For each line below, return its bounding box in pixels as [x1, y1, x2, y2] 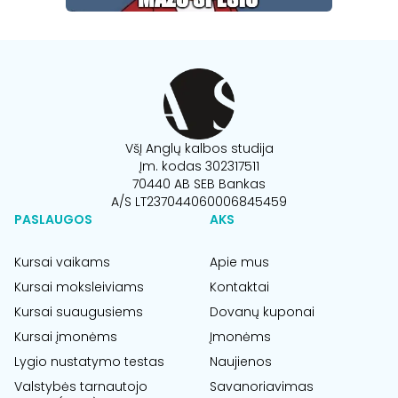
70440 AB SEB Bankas [132, 175, 266, 194]
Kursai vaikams [14, 253, 110, 272]
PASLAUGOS [14, 211, 92, 229]
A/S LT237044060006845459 [111, 193, 287, 211]
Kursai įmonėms [14, 328, 117, 346]
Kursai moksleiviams [14, 278, 144, 297]
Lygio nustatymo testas [14, 353, 164, 371]
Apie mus [210, 253, 269, 272]
